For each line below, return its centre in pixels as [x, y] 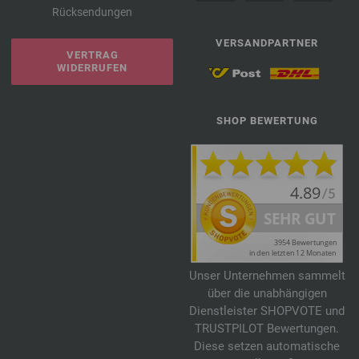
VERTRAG [92, 54]
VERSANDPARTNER [267, 42]
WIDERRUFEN [92, 67]
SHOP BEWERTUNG [267, 120]
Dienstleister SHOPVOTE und [267, 311]
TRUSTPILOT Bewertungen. [267, 328]
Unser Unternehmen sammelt [267, 275]
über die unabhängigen [267, 293]
